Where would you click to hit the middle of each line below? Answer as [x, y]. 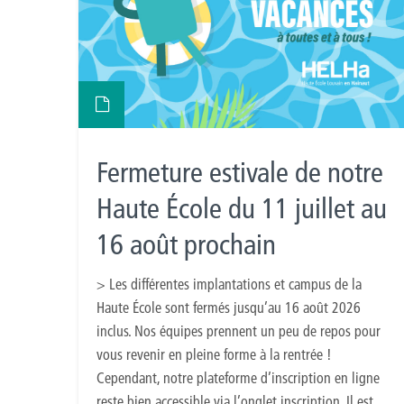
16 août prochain [186, 244]
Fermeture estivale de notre [240, 172]
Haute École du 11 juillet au [242, 208]
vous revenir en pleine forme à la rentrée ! [216, 354]
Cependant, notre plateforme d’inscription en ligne [238, 377]
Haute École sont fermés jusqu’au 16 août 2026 [229, 307]
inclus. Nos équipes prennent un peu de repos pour [239, 331]
